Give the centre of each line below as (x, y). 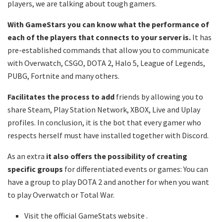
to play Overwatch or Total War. (61, 194)
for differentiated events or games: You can (136, 169)
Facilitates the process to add (62, 96)
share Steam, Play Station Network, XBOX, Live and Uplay (104, 109)
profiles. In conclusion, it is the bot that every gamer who (104, 122)
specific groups (36, 169)
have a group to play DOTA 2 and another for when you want (108, 182)
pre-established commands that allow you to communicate (108, 50)
